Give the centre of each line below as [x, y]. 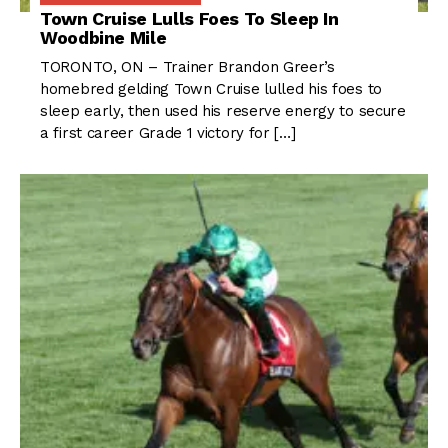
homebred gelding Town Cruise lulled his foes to [211, 89]
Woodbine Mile [103, 38]
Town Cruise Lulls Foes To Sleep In [189, 19]
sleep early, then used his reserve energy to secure [223, 111]
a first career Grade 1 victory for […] [168, 133]
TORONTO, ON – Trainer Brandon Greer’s [187, 67]
